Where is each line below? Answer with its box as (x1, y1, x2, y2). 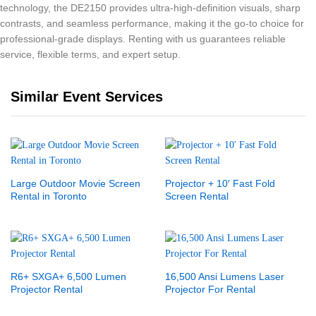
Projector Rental (11, 284, 83, 295)
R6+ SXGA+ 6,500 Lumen (11, 271, 126, 282)
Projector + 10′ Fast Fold (165, 178, 275, 189)
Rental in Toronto (11, 190, 87, 202)
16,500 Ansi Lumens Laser (165, 271, 284, 282)
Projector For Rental (165, 284, 255, 295)
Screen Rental (165, 190, 229, 202)
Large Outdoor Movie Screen (11, 178, 140, 189)
